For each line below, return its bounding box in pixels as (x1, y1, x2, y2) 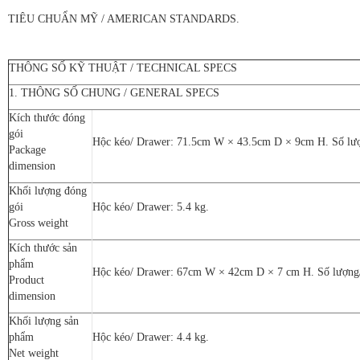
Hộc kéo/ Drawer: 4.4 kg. (92, 330, 209, 343)
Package (9, 143, 46, 156)
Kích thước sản (9, 241, 77, 254)
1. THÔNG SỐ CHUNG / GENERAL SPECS (9, 86, 219, 99)
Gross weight (9, 216, 68, 229)
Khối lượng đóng (9, 184, 87, 197)
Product (9, 273, 44, 286)
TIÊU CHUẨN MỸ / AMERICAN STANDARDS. (8, 12, 239, 25)
